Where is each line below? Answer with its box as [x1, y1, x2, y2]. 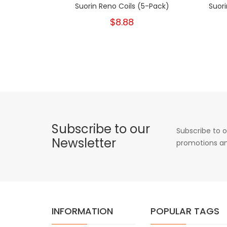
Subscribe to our [52, 120, 150, 137]
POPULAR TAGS [150, 204, 219, 217]
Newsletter [52, 134, 116, 152]
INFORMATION [52, 204, 113, 217]
